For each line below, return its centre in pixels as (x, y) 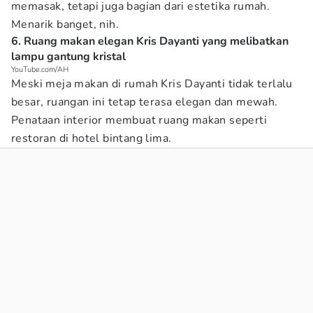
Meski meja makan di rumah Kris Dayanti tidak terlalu (152, 84)
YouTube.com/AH (40, 70)
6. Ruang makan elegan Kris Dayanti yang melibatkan (150, 41)
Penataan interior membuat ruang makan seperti (139, 120)
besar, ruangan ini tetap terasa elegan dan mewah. (145, 102)
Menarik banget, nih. (65, 24)
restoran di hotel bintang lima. (92, 138)
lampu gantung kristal (68, 57)
